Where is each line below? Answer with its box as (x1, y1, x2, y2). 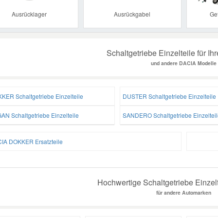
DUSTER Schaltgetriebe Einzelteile (122, 91, 216, 100)
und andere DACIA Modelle (151, 59, 217, 67)
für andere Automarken (156, 188, 212, 196)
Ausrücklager (12, 9, 47, 18)
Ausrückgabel (114, 9, 151, 18)
